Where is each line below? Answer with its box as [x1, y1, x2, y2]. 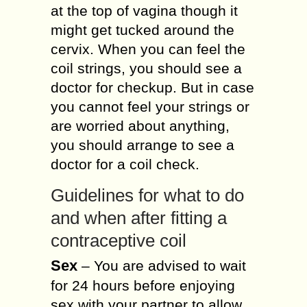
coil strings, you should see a [51, 60, 242, 76]
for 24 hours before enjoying [51, 278, 235, 293]
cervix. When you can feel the [51, 41, 245, 57]
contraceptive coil [51, 230, 186, 251]
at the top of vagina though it [51, 3, 238, 19]
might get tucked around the [51, 22, 234, 38]
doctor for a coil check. [51, 156, 199, 172]
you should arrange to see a [51, 137, 234, 153]
